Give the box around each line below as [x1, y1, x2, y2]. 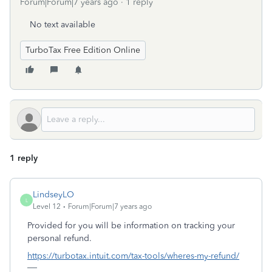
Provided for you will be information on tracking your [27, 220, 235, 231]
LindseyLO [33, 189, 74, 200]
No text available [30, 19, 95, 30]
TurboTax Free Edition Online [25, 45, 140, 55]
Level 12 [33, 202, 61, 211]
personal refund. [27, 233, 92, 243]
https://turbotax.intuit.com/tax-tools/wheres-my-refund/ [27, 251, 239, 261]
